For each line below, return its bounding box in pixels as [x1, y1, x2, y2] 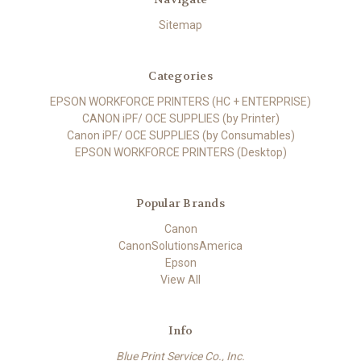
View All [160, 272, 201, 286]
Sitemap [159, 18, 202, 31]
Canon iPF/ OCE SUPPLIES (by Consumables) [66, 128, 295, 142]
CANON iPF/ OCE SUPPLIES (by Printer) [81, 111, 280, 125]
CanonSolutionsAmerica [118, 239, 243, 252]
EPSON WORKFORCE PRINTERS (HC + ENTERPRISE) [50, 94, 311, 108]
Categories [148, 68, 213, 83]
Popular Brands [136, 195, 225, 210]
